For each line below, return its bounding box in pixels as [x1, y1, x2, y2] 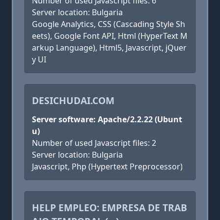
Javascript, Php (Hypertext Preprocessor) [32, 161, 183, 172]
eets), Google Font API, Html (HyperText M [32, 30, 188, 41]
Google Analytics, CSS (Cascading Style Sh [32, 19, 185, 29]
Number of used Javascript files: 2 [32, 137, 156, 148]
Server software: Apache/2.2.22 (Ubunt [32, 114, 182, 125]
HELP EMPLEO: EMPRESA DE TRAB [32, 201, 187, 214]
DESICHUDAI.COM [32, 94, 114, 107]
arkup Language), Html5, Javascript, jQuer [32, 42, 187, 53]
